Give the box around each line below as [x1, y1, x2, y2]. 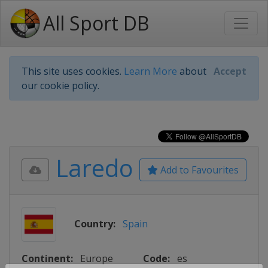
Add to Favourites [158, 163, 239, 176]
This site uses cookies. [22, 65, 124, 78]
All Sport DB [43, 10, 149, 36]
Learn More [124, 65, 177, 78]
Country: [74, 217, 115, 230]
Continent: [22, 252, 73, 265]
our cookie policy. [22, 79, 99, 92]
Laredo [55, 151, 133, 184]
